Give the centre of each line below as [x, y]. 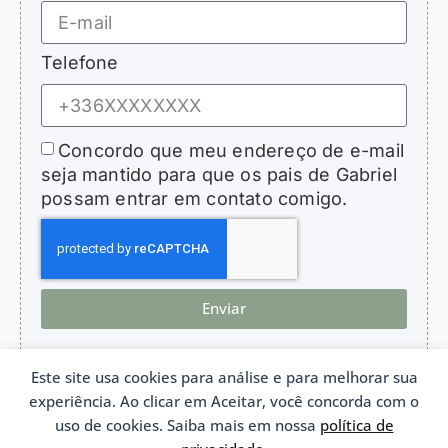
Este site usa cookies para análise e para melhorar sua [224, 377]
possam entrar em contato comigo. [194, 198]
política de [356, 425]
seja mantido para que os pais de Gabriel [219, 174]
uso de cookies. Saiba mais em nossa [187, 425]
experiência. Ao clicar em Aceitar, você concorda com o [224, 401]
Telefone [80, 62]
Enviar [224, 308]
